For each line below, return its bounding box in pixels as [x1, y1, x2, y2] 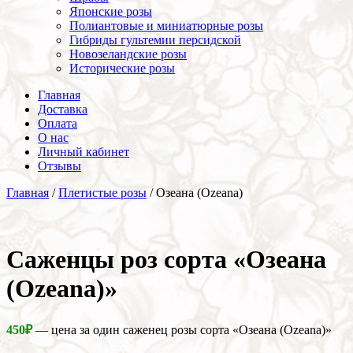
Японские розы [69, 4, 152, 18]
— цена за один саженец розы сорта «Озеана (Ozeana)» [32, 322, 332, 336]
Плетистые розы [58, 185, 147, 199]
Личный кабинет [38, 144, 129, 158]
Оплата [38, 116, 77, 130]
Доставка [38, 102, 87, 116]
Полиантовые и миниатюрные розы [69, 18, 263, 32]
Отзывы [38, 158, 81, 173]
